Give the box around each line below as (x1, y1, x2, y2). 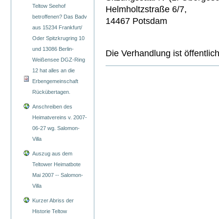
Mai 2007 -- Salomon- (32, 172, 84, 178)
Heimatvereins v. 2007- (32, 114, 88, 121)
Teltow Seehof (32, 3, 66, 9)
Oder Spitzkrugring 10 (32, 35, 85, 42)
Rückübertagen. (32, 89, 71, 95)
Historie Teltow (32, 208, 67, 214)
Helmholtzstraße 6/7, (106, 4, 187, 15)
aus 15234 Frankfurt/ (32, 24, 83, 31)
